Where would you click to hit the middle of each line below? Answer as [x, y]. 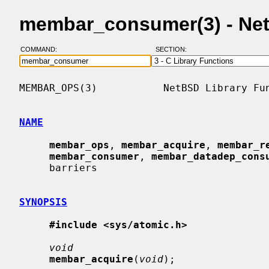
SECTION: [174, 50]
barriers [34, 168]
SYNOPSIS [43, 202]
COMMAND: [42, 50]
